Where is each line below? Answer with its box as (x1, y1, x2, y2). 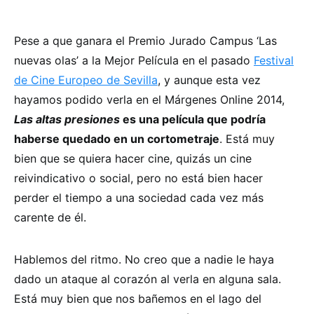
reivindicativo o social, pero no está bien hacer (14, 171, 263, 185)
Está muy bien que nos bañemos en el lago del (14, 292, 261, 306)
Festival (254, 53, 294, 67)
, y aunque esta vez (158, 73, 261, 87)
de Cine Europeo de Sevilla (14, 73, 158, 87)
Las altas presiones (14, 112, 120, 126)
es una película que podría (120, 112, 266, 126)
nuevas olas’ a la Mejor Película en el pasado (14, 53, 254, 67)
